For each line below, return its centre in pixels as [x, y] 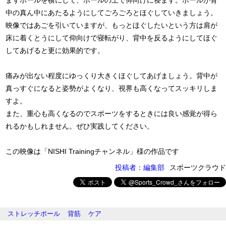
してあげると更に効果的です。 [55, 50]
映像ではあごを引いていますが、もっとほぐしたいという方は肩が [112, 25]
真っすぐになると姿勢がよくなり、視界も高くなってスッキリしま [112, 88]
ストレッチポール [34, 214]
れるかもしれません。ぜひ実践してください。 [80, 126]
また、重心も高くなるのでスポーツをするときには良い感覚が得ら [112, 114]
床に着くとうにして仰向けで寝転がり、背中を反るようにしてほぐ [112, 38]
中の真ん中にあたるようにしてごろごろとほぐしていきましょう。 [112, 13]
